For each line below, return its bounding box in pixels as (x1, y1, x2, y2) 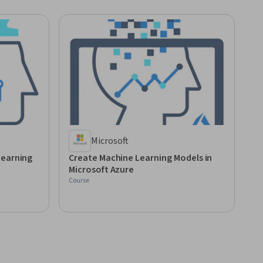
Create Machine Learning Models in (69, 151, 213, 164)
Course (69, 175, 89, 186)
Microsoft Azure (69, 163, 134, 176)
